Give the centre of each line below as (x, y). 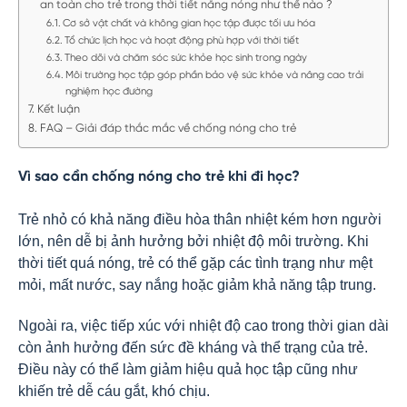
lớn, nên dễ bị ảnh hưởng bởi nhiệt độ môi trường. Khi (194, 241)
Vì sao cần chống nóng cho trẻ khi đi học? (159, 177)
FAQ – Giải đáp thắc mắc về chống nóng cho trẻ (168, 129)
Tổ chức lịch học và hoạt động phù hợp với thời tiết (182, 41)
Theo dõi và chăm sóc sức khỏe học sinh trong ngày (186, 58)
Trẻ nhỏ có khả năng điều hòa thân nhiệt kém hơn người (200, 219)
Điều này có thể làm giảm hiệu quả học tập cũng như (188, 369)
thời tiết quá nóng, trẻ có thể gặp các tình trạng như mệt (195, 263)
